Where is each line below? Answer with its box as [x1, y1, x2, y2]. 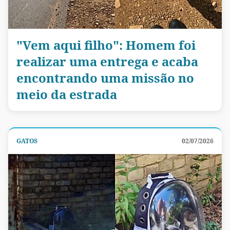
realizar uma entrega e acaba [16, 52, 198, 70]
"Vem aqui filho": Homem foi [16, 36, 196, 53]
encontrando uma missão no [16, 69, 194, 86]
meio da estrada [16, 85, 117, 103]
